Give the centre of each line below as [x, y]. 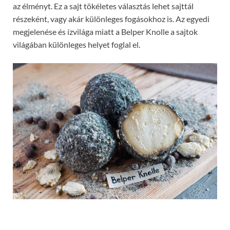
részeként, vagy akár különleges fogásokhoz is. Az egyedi [111, 19]
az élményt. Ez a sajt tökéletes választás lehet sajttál [103, 6]
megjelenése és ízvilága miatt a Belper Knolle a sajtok [105, 32]
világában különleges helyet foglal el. [76, 45]
